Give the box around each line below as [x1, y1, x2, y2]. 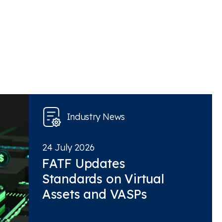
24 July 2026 [42, 142, 95, 153]
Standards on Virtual [42, 171, 164, 186]
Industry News [66, 111, 125, 122]
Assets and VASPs [42, 186, 147, 202]
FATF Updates [42, 156, 125, 171]
